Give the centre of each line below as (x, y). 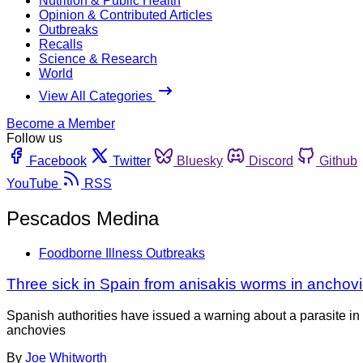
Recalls (61, 44)
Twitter (132, 160)
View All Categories (97, 96)
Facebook (58, 160)
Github (338, 160)
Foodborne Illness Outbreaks (122, 253)
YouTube (32, 183)
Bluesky (200, 160)
